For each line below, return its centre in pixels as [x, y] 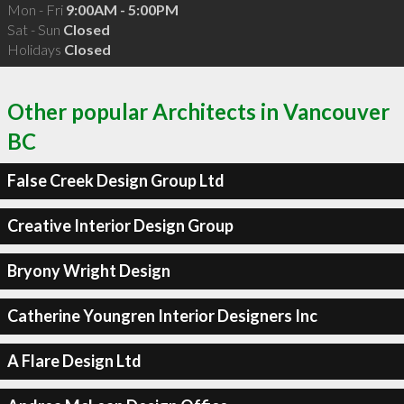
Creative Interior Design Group [120, 225]
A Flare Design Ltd [74, 361]
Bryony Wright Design [88, 271]
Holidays [35, 49]
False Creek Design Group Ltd [115, 180]
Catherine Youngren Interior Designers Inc [162, 316]
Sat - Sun [35, 29]
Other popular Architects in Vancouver [198, 111]
